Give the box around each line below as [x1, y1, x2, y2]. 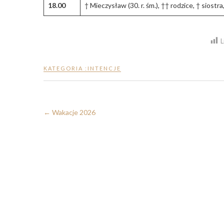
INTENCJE [87, 65, 121, 72]
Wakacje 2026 [50, 108, 95, 117]
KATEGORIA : [43, 65, 87, 72]
